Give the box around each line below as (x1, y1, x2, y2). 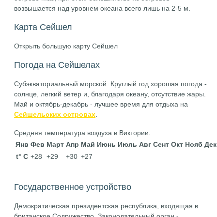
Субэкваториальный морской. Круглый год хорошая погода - (14, 80, 207, 88)
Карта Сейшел (14, 22, 73, 32)
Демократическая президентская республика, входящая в (14, 202, 199, 210)
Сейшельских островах (14, 110, 96, 118)
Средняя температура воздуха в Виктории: (14, 129, 151, 137)
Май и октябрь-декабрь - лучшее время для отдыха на (14, 100, 188, 108)
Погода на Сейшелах (14, 60, 100, 70)
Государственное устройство (14, 182, 132, 192)
